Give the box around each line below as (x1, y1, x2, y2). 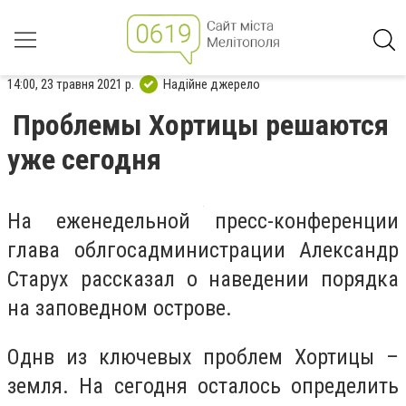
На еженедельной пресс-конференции (7, 208, 399, 234)
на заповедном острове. (7, 295, 232, 321)
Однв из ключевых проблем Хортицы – (7, 343, 399, 370)
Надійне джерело (163, 75, 260, 92)
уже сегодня (7, 142, 161, 177)
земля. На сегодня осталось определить (7, 372, 399, 399)
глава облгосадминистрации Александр (7, 237, 399, 263)
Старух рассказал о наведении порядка (7, 266, 399, 292)
